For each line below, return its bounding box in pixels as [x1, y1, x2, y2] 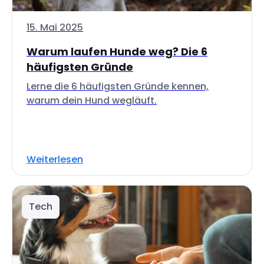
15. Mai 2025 [27, 21, 83, 34]
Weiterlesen [27, 153, 83, 166]
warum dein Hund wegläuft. [27, 94, 157, 107]
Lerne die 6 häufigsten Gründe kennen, [27, 80, 209, 93]
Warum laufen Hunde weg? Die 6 [27, 44, 207, 59]
